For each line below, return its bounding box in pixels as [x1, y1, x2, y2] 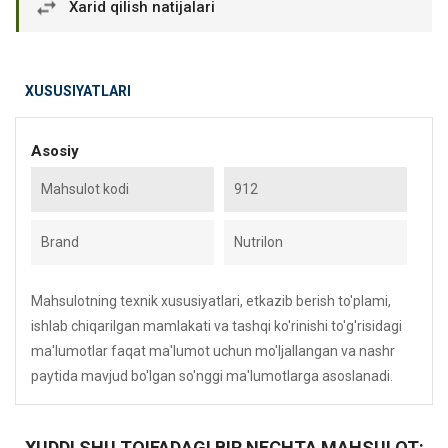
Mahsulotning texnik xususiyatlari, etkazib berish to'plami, [31, 293, 391, 309]
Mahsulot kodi [41, 181, 129, 197]
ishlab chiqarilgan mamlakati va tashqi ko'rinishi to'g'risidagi [31, 318, 402, 334]
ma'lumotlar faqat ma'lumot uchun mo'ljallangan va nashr [31, 343, 395, 359]
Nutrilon [234, 234, 283, 250]
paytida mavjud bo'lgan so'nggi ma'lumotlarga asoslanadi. [31, 368, 393, 384]
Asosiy [31, 142, 79, 160]
